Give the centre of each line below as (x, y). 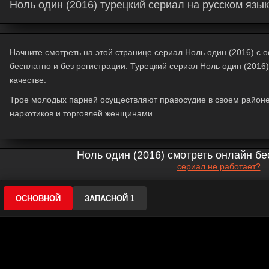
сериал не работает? (219, 166)
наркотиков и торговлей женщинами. (82, 113)
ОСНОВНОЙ (38, 198)
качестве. (28, 80)
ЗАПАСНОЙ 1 (110, 198)
